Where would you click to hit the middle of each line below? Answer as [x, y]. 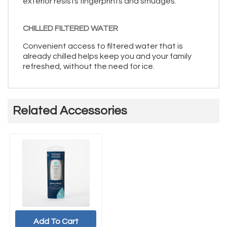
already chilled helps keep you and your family [107, 56]
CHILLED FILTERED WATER [70, 28]
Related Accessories [70, 110]
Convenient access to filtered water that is [103, 46]
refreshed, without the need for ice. [89, 66]
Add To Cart [56, 221]
